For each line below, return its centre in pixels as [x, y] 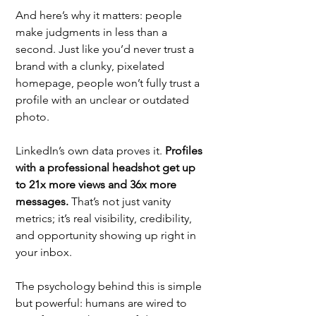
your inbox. [44, 252]
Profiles [185, 150]
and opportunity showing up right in [107, 235]
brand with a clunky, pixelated [91, 66]
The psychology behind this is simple [110, 286]
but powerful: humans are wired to [103, 303]
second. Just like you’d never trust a [106, 49]
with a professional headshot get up [107, 167]
